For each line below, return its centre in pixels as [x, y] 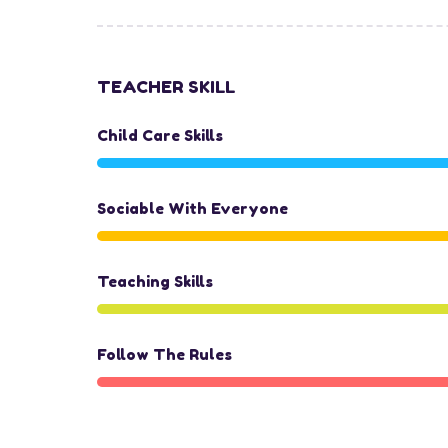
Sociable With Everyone [192, 208]
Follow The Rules [164, 354]
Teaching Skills [155, 281]
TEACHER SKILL [166, 86]
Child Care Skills [160, 135]
